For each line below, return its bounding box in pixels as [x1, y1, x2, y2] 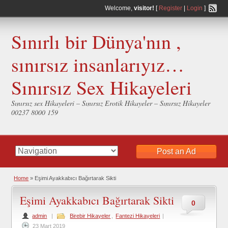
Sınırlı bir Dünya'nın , [11, 28, 182, 54]
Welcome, [104, 5, 134, 12]
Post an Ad [156, 147, 196, 156]
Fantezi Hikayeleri [116, 213, 160, 219]
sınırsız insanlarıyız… [11, 51, 185, 77]
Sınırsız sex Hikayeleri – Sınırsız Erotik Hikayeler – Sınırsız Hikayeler [11, 98, 211, 108]
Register [158, 5, 182, 12]
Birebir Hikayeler [70, 213, 111, 219]
